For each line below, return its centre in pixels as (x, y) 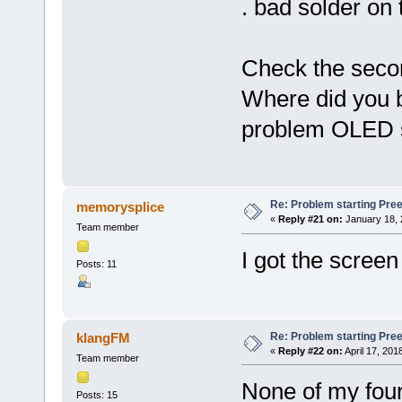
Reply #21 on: (310, 219)
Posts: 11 (96, 263)
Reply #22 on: (310, 350)
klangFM (104, 338)
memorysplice (121, 207)
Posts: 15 (96, 394)
